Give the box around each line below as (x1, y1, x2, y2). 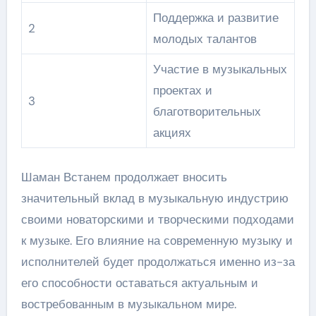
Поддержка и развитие (152, 10, 279, 25)
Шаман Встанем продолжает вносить (20, 169, 227, 185)
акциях (152, 125, 191, 140)
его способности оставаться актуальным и (20, 274, 258, 291)
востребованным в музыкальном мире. (20, 296, 236, 312)
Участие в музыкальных (152, 61, 287, 77)
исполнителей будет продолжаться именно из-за (20, 253, 295, 269)
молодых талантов (152, 31, 257, 47)
